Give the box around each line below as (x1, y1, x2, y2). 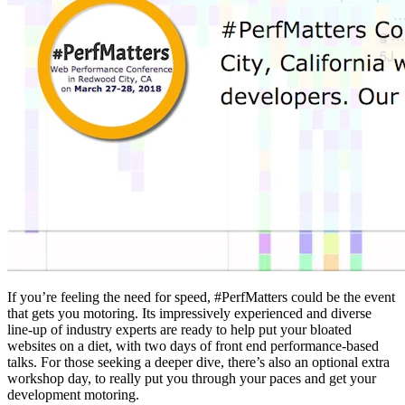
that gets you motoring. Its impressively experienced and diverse (7, 306, 372, 322)
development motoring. (7, 387, 139, 403)
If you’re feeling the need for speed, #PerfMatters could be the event (7, 289, 395, 306)
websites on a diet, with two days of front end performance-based (7, 338, 379, 354)
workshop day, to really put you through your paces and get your (7, 371, 376, 387)
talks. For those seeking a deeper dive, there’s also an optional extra (7, 354, 390, 371)
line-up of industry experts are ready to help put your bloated (7, 322, 352, 338)
